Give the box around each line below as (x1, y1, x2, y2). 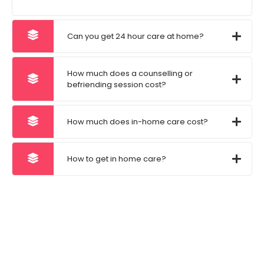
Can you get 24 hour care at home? (67, 31, 204, 42)
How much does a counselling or (67, 68, 193, 80)
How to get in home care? (67, 153, 166, 165)
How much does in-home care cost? (67, 116, 208, 128)
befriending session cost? (67, 79, 166, 91)
